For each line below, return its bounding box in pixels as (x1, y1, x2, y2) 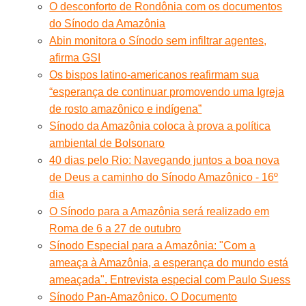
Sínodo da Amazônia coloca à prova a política (49, 120, 271, 132)
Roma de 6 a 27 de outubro (49, 222, 182, 234)
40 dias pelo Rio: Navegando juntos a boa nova (49, 154, 280, 166)
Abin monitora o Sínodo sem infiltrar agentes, (49, 34, 267, 46)
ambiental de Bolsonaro (49, 137, 165, 149)
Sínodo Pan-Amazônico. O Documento (49, 290, 238, 303)
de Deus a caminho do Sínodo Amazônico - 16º (49, 171, 279, 183)
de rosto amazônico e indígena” (49, 102, 202, 115)
